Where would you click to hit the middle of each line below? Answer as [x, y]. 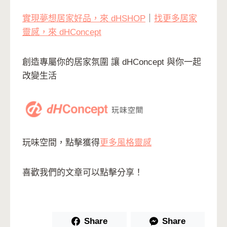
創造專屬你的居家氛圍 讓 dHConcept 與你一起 [112, 62]
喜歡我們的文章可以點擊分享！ [83, 173]
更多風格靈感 [126, 143]
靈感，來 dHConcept [62, 32]
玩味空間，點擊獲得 [61, 143]
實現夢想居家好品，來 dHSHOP [84, 18]
